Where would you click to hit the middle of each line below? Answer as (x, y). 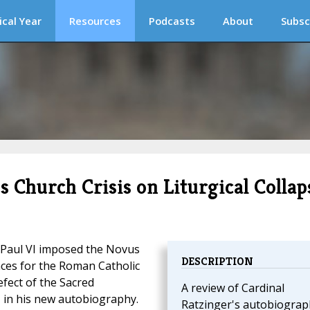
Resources (95, 21)
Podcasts (172, 21)
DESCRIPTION (217, 262)
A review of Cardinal (232, 288)
